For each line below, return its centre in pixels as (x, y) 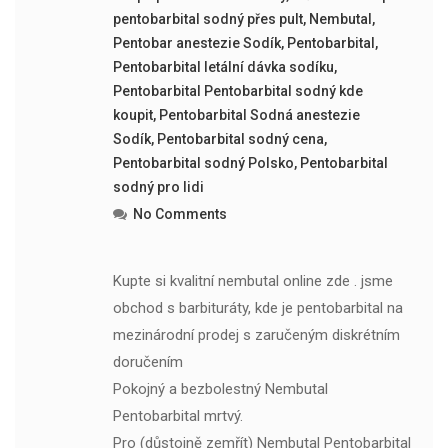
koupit (132, 114)
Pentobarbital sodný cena (240, 138)
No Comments (179, 213)
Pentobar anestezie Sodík (196, 42)
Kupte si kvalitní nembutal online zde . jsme (252, 280)
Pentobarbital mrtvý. (177, 415)
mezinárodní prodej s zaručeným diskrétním (256, 334)
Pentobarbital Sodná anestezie (259, 114)
